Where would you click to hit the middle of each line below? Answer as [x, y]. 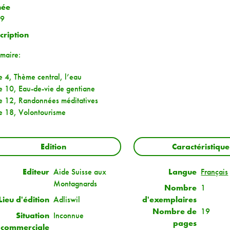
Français [215, 171]
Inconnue [69, 215]
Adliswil [67, 199]
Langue [183, 171]
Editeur [36, 171]
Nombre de [175, 211]
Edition [54, 146]
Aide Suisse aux [80, 171]
